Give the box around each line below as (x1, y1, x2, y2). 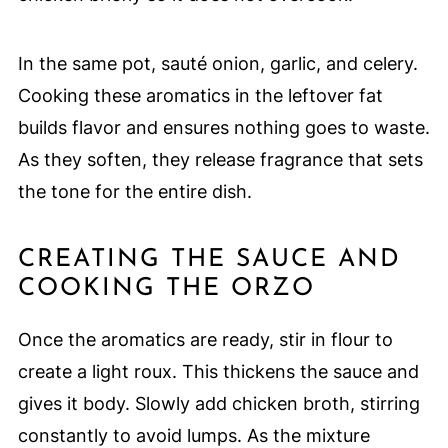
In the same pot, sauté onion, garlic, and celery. (17, 52, 418, 74)
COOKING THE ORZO (17, 275, 315, 301)
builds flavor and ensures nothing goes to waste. (17, 116, 430, 138)
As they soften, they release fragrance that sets (17, 148, 423, 170)
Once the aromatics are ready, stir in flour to (17, 328, 393, 350)
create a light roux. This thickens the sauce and (17, 360, 419, 382)
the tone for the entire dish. (17, 180, 252, 202)
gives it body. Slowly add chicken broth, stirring (17, 392, 420, 414)
